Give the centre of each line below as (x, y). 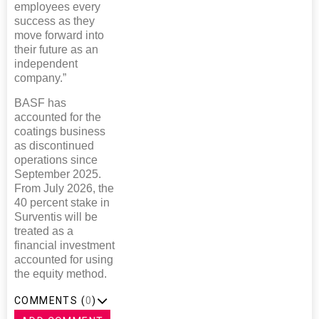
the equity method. (61, 273)
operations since (56, 159)
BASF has (40, 103)
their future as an (56, 49)
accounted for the (58, 117)
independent (46, 63)
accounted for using (64, 259)
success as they (54, 21)
